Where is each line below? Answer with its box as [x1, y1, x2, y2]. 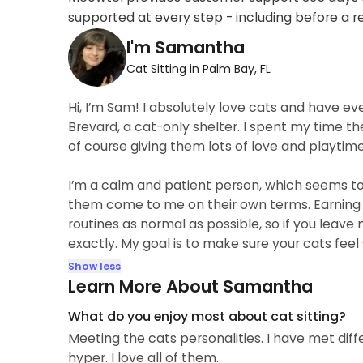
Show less [67, 259, 121, 274]
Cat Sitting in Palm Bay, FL [126, 61, 271, 78]
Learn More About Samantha [67, 275, 313, 299]
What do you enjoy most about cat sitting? [67, 306, 346, 326]
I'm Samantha [126, 36, 245, 60]
